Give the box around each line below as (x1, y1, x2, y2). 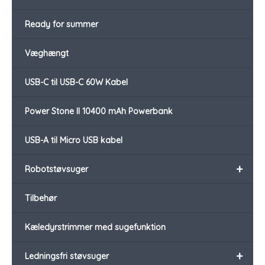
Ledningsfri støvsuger (25, 250, 109, 261)
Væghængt (25, 47, 69, 59)
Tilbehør (25, 192, 57, 203)
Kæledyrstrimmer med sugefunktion (25, 221, 166, 232)
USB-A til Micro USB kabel (25, 134, 122, 146)
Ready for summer (25, 18, 98, 30)
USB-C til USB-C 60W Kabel (25, 76, 128, 88)
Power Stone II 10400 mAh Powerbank (25, 105, 173, 117)
